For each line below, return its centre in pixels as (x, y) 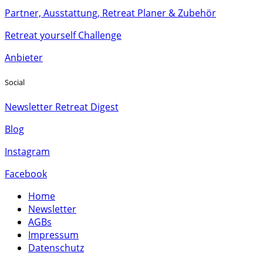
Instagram (27, 152)
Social (15, 82)
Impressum (53, 235)
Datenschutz (56, 248)
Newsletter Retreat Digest (62, 107)
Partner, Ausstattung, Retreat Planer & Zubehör (110, 13)
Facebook (26, 174)
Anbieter (24, 57)
